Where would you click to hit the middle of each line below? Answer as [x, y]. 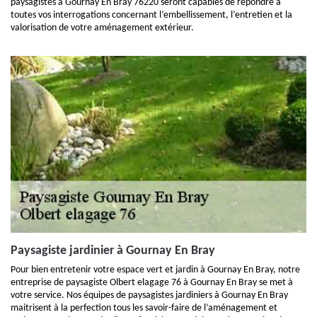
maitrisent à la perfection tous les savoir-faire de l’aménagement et [144, 308]
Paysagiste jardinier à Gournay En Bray [113, 251]
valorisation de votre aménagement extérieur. [102, 28]
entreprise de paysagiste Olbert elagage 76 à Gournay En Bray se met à [152, 283]
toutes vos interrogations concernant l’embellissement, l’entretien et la [151, 15]
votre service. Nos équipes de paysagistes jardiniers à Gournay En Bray [149, 295]
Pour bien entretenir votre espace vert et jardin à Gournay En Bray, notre [155, 270]
